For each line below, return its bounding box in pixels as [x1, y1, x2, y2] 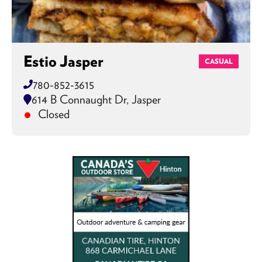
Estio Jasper [23, 51, 104, 71]
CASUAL [205, 57, 233, 65]
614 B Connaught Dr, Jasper [32, 92, 161, 106]
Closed [35, 106, 70, 121]
